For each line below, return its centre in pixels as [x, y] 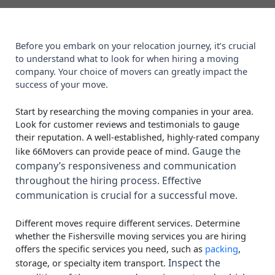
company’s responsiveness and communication [126, 165]
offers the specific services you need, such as [110, 249]
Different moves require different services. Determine [128, 223]
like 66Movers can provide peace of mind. [104, 151]
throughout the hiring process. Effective [108, 180]
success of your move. [62, 84]
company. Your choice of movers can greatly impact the [131, 71]
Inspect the [193, 263]
